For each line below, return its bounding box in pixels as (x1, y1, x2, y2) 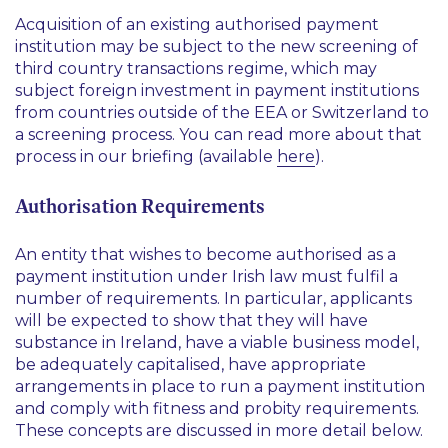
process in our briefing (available (15, 147, 277, 166)
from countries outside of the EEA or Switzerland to (15, 103, 429, 122)
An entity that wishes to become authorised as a (15, 245, 396, 264)
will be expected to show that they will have (15, 311, 368, 330)
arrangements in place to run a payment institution (15, 377, 425, 396)
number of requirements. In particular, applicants (15, 289, 412, 308)
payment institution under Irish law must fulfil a (15, 267, 398, 286)
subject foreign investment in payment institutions (15, 81, 419, 100)
